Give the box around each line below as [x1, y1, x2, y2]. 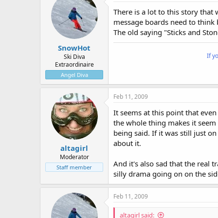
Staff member [56, 163, 92, 171]
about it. [113, 138, 141, 148]
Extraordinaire [54, 60, 94, 69]
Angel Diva [60, 71, 88, 78]
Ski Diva [63, 52, 85, 61]
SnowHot [58, 42, 91, 53]
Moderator [59, 153, 89, 162]
